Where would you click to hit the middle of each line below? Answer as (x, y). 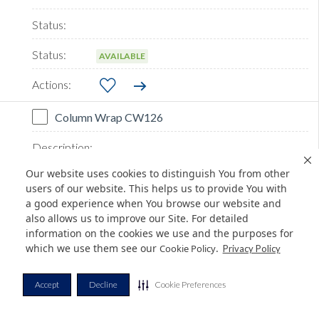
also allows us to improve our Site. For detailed (137, 219)
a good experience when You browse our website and (153, 204)
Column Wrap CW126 (109, 117)
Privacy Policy (251, 249)
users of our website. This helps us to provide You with (156, 189)
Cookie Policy (188, 249)
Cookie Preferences (190, 284)
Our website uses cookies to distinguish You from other (158, 174)
